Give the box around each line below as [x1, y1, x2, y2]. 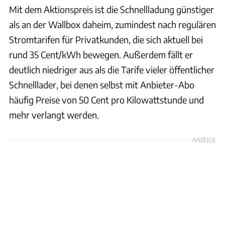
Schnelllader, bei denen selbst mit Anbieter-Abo [9, 78, 194, 90]
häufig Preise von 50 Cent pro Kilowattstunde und [9, 93, 204, 105]
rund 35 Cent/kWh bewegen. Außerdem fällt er [9, 48, 193, 60]
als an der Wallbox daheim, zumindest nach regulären [9, 18, 216, 30]
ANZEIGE [192, 136, 216, 143]
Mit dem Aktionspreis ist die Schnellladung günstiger [9, 3, 214, 15]
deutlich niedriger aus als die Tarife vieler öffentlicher [9, 63, 214, 75]
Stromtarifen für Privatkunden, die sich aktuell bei [9, 33, 203, 45]
